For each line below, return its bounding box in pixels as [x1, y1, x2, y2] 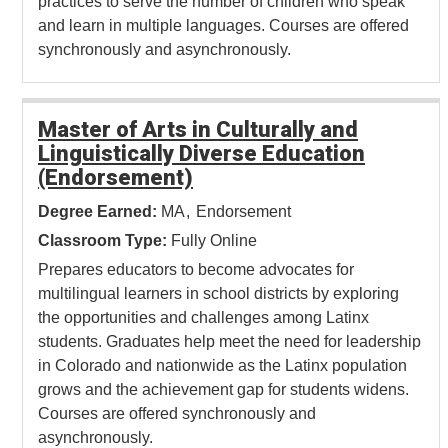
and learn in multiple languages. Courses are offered [38, 17, 409, 35]
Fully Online [171, 232, 257, 250]
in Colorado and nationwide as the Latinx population [38, 357, 407, 375]
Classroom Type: [38, 232, 167, 250]
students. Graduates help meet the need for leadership [38, 333, 421, 351]
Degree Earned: [38, 203, 157, 221]
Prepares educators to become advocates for [38, 261, 354, 279]
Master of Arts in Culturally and [38, 117, 358, 143]
